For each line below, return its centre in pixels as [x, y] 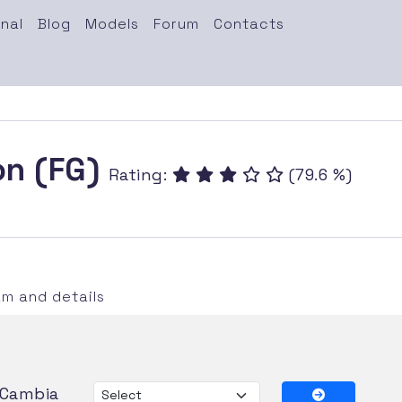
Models [112, 23]
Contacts [249, 23]
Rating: [140, 174]
